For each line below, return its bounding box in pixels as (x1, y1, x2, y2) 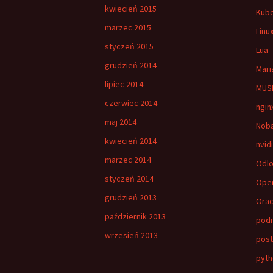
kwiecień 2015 (105, 3, 157, 14)
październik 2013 (105, 211, 166, 222)
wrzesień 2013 (105, 230, 158, 241)
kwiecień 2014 (105, 135, 157, 146)
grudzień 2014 (105, 60, 157, 71)
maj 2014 (105, 116, 136, 127)
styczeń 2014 (105, 173, 154, 184)
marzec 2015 (105, 22, 151, 33)
